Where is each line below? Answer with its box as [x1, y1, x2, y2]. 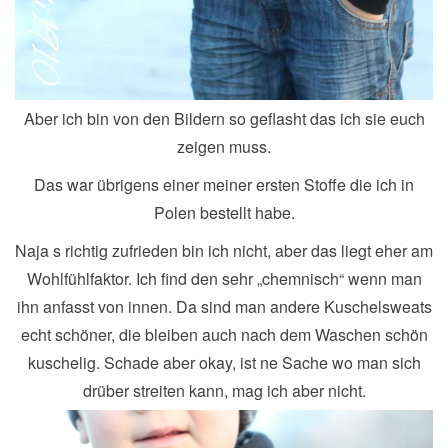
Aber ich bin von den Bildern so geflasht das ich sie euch [23, 106, 425, 130]
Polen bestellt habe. [153, 200, 295, 224]
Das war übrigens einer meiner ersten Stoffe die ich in [34, 172, 414, 196]
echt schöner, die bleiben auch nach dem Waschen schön [20, 322, 428, 346]
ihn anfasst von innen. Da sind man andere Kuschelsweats [16, 294, 432, 318]
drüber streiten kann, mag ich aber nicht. [82, 378, 366, 402]
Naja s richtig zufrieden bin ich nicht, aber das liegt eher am [15, 238, 433, 262]
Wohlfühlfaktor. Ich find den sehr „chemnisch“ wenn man [26, 266, 422, 290]
